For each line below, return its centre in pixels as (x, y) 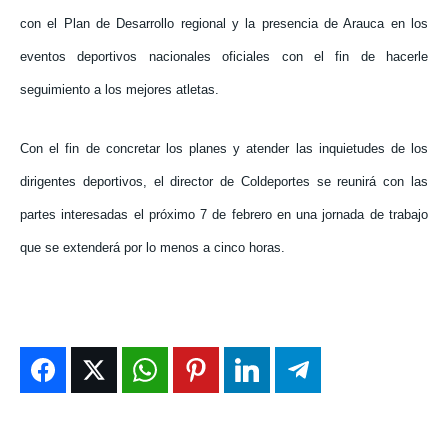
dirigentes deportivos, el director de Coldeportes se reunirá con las (224, 182)
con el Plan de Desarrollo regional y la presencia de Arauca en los (224, 24)
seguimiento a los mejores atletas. (119, 90)
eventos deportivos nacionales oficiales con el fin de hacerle (224, 57)
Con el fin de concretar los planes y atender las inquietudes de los (224, 149)
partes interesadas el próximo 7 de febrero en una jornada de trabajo (224, 215)
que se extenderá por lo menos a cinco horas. (152, 248)
